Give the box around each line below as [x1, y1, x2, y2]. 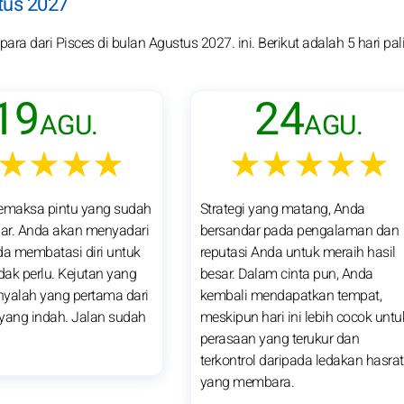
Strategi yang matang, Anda [199, 197, 365, 220]
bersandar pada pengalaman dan [199, 219, 399, 242]
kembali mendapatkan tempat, [199, 284, 382, 307]
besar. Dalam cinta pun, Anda [199, 262, 373, 285]
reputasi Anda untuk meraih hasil [199, 241, 396, 263]
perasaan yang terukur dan [199, 327, 360, 350]
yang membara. [199, 371, 295, 393]
